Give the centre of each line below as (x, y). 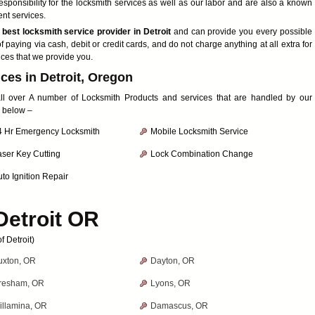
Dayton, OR (173, 261)
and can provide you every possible (242, 32)
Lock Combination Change (202, 154)
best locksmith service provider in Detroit (86, 32)
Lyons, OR (171, 283)
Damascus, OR (179, 306)
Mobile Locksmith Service (199, 131)
